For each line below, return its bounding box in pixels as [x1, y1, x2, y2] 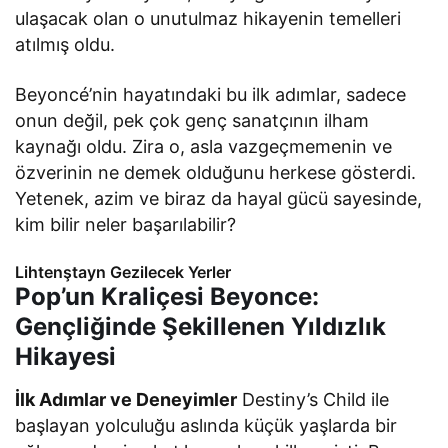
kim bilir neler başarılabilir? [15, 213, 237, 235]
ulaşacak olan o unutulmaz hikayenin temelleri [15, 7, 402, 29]
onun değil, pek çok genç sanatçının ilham [15, 109, 370, 131]
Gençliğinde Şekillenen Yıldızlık [15, 311, 386, 341]
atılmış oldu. [15, 33, 116, 55]
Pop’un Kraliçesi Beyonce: [15, 281, 319, 311]
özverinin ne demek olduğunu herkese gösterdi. [15, 161, 417, 183]
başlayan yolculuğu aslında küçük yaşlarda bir [15, 414, 398, 436]
